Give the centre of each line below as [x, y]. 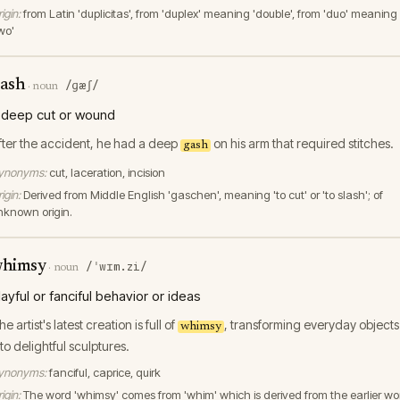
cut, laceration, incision [107, 172]
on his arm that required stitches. [302, 143]
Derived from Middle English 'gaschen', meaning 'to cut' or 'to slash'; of [203, 195]
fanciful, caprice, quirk [105, 372]
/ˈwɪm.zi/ [117, 267]
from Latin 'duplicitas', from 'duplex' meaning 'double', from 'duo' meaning [210, 13]
